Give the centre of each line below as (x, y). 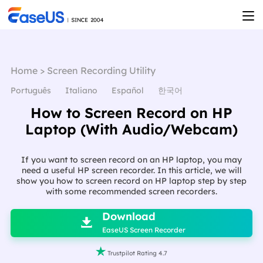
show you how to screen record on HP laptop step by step (131, 181)
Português (31, 90)
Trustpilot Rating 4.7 (137, 253)
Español (127, 90)
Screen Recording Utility (101, 70)
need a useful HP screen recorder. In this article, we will (131, 170)
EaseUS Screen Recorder (144, 230)
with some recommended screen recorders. (131, 191)
